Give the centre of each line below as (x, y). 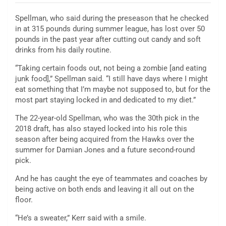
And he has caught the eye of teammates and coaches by (111, 178)
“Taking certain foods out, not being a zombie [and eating (111, 68)
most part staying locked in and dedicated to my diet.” (105, 100)
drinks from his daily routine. (63, 50)
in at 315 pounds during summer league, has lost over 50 (110, 29)
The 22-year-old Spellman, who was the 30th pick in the (107, 118)
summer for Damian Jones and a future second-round (105, 150)
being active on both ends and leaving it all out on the (105, 189)
